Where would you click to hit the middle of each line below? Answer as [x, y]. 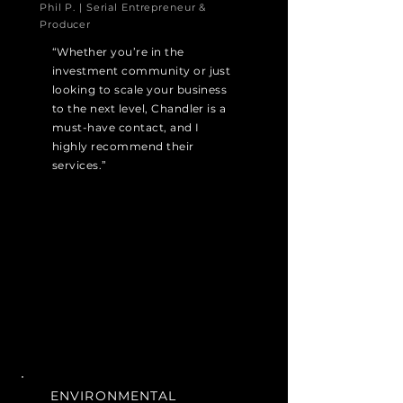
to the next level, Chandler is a [139, 108]
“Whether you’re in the [118, 52]
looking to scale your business [140, 90]
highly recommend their [123, 146]
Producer [66, 24]
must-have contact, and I [126, 127]
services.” [80, 165]
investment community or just [142, 71]
